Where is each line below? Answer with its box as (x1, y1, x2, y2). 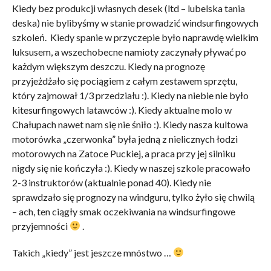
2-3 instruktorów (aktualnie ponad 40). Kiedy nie (11, 176, 211, 188)
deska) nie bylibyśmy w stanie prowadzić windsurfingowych (11, 16, 258, 28)
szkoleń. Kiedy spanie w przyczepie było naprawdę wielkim (11, 31, 258, 43)
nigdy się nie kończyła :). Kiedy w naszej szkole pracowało (11, 162, 250, 174)
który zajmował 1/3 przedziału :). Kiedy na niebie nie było (11, 89, 249, 101)
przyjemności (11, 220, 70, 232)
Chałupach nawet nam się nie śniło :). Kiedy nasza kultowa (11, 118, 248, 130)
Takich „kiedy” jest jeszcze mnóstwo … (11, 246, 173, 258)
